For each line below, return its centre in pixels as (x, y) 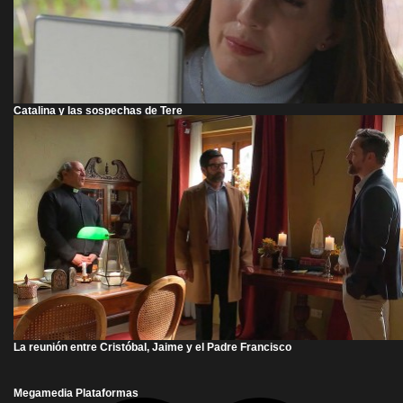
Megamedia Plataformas (76, 392)
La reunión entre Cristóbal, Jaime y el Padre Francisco (152, 346)
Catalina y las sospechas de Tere (98, 110)
